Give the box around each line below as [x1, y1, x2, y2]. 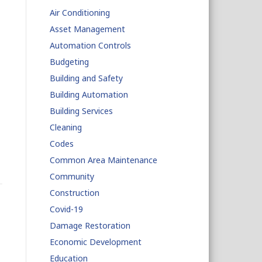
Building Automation [49, 89, 128, 100]
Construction [49, 187, 99, 198]
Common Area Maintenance [49, 154, 157, 166]
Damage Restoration [49, 220, 130, 231]
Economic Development [49, 236, 142, 247]
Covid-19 [49, 204, 83, 215]
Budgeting [49, 56, 89, 67]
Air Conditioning [49, 7, 110, 18]
